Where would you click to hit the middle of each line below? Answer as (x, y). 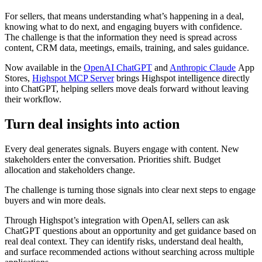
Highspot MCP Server (73, 78)
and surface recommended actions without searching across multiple (130, 252)
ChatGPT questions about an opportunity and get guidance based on (130, 231)
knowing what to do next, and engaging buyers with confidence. (123, 27)
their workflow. (33, 99)
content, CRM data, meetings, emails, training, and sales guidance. (127, 48)
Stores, (18, 78)
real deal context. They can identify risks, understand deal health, (124, 242)
